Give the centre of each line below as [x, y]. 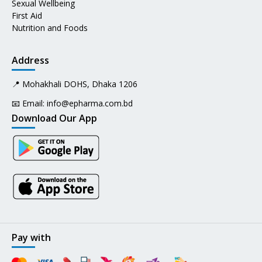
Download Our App [54, 118]
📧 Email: [28, 103]
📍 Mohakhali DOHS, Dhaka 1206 [75, 84]
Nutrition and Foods [50, 27]
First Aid [27, 15]
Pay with [31, 237]
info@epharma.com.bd [90, 103]
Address [30, 60]
